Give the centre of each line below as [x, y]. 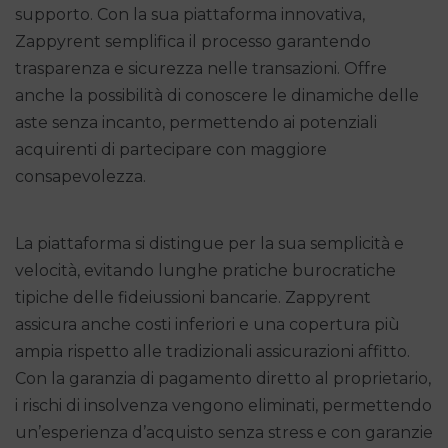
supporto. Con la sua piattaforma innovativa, [190, 14]
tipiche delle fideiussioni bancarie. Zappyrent [193, 297]
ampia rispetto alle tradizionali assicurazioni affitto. [212, 351]
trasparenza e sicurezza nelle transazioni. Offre [201, 68]
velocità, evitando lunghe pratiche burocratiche [205, 270]
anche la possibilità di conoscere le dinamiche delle [217, 95]
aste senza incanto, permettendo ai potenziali [196, 122]
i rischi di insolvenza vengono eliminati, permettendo [223, 405]
